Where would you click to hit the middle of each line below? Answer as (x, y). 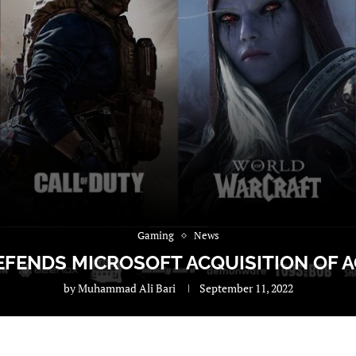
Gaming (155, 236)
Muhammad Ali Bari (126, 288)
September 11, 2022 (246, 288)
